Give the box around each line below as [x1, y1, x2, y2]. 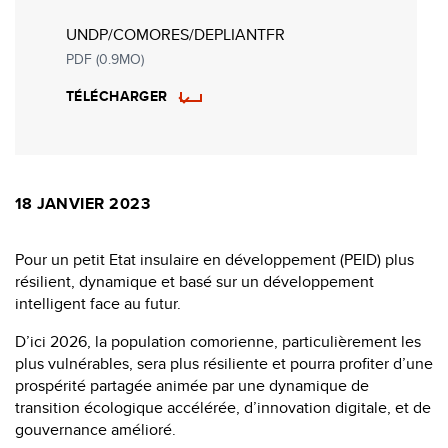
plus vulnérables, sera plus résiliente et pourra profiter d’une [15, 351, 433, 375]
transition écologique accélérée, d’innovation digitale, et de [15, 395, 431, 419]
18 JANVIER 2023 [15, 191, 151, 215]
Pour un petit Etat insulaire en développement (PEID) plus [15, 247, 414, 271]
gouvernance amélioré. [15, 417, 176, 441]
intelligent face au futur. [15, 291, 181, 315]
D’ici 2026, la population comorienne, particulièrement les [15, 329, 421, 353]
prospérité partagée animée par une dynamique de [15, 373, 369, 397]
